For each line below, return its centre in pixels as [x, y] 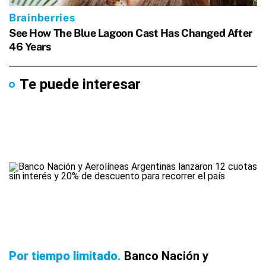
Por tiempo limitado [63, 256]
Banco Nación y [166, 256]
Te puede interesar [80, 85]
